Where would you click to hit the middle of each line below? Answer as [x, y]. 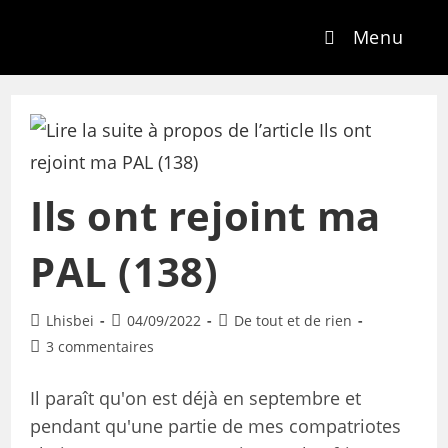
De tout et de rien [292, 320]
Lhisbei [69, 320]
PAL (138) [124, 271]
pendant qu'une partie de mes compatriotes [215, 425]
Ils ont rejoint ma [205, 215]
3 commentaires [99, 346]
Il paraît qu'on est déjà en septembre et [195, 397]
